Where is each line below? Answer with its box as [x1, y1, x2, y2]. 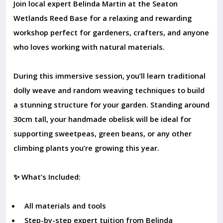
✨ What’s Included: [13, 171, 81, 182]
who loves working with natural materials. [13, 41, 165, 52]
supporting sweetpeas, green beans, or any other [13, 128, 192, 138]
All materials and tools [24, 200, 106, 211]
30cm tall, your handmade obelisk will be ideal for [13, 113, 191, 124]
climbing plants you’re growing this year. [13, 142, 159, 153]
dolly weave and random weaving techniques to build [13, 85, 205, 95]
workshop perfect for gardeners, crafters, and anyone [13, 27, 209, 37]
